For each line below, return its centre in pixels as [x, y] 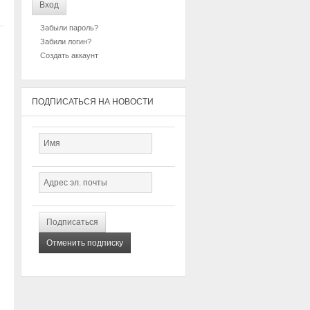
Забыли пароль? [69, 28]
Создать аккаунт [69, 55]
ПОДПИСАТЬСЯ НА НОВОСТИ [93, 102]
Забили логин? [66, 42]
